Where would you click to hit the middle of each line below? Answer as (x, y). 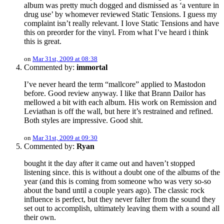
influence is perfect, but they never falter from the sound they (120, 199)
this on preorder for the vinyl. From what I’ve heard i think (116, 32)
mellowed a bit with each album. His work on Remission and (120, 102)
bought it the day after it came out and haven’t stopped (109, 163)
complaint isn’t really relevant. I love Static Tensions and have (121, 23)
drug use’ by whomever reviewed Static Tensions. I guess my (120, 14)
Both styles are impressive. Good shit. (83, 120)
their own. (40, 217)
